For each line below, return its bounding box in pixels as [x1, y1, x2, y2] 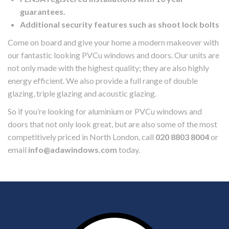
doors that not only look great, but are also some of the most [8, 119, 217, 129]
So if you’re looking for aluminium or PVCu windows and [8, 106, 202, 117]
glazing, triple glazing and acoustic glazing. [8, 88, 156, 99]
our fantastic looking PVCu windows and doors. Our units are [8, 50, 219, 60]
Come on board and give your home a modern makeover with [8, 37, 219, 48]
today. [117, 145, 140, 155]
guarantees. [20, 7, 65, 17]
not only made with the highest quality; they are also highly [8, 63, 209, 73]
